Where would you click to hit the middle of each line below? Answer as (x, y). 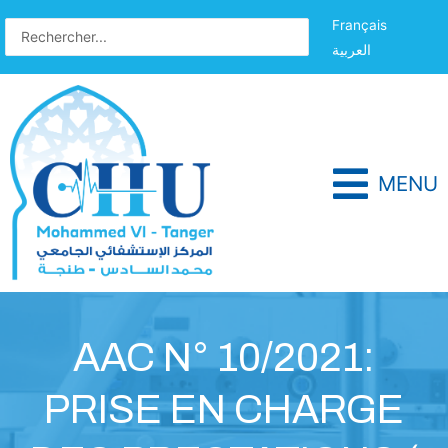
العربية (351, 49)
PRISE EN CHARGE (224, 410)
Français (359, 24)
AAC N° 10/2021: (224, 358)
